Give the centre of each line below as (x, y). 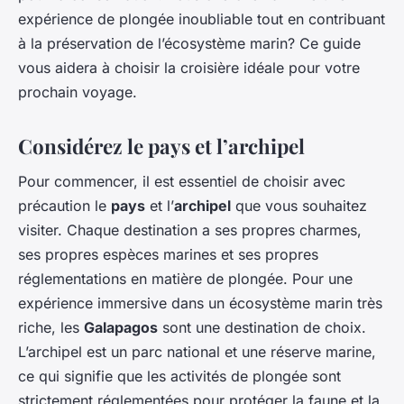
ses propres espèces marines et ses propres (168, 255)
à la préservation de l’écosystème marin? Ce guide (189, 43)
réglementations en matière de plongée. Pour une (185, 279)
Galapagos (121, 328)
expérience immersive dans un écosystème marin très (200, 303)
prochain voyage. (78, 92)
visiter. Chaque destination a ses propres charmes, (190, 230)
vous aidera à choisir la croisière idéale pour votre (189, 67)
